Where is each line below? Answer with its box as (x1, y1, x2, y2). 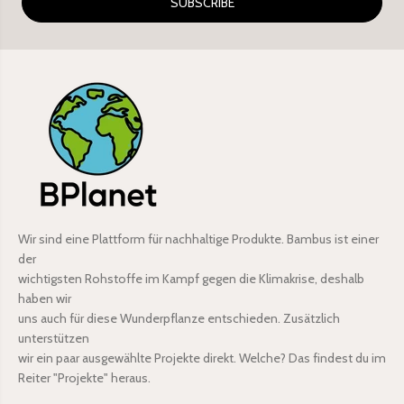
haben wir (18, 290, 71, 308)
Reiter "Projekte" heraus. (18, 370, 151, 387)
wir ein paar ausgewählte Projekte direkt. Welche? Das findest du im (18, 350, 386, 367)
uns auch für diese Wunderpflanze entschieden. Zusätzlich (18, 310, 340, 327)
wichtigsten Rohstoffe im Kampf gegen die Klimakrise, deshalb (18, 271, 364, 288)
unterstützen (18, 330, 89, 347)
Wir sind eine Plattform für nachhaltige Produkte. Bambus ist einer (18, 231, 379, 248)
